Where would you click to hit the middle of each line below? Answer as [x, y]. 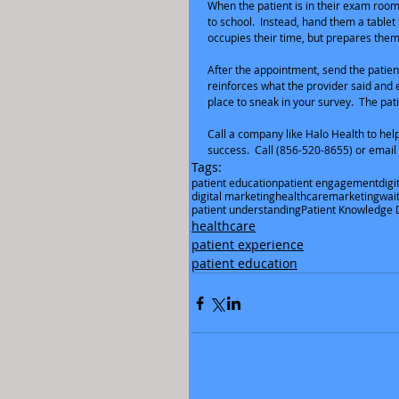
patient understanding [246, 209]
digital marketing [233, 196]
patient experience [248, 244]
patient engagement [328, 183]
